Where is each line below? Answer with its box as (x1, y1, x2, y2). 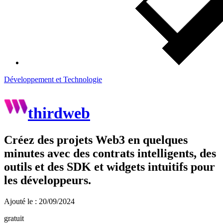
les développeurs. (4, 173, 91, 187)
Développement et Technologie (4, 75, 102, 84)
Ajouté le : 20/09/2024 (4, 197, 75, 206)
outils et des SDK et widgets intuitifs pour (4, 160, 215, 173)
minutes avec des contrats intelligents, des (4, 146, 216, 160)
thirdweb (28, 104, 90, 122)
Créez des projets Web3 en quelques (4, 133, 188, 146)
